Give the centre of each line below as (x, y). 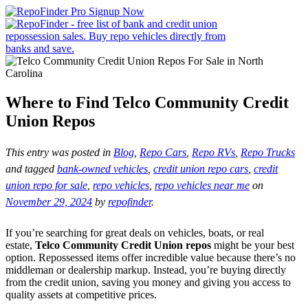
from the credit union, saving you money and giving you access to (148, 282)
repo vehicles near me (202, 185)
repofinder (130, 201)
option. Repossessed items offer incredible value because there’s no (151, 257)
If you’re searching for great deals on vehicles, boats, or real (135, 232)
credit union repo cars (201, 168)
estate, (20, 245)
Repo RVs (213, 152)
